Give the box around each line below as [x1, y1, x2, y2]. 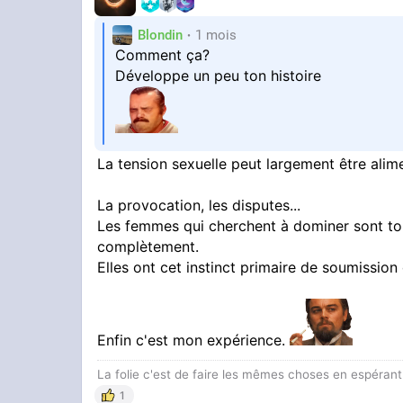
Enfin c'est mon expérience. [97, 331, 291, 350]
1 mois [195, 26, 237, 43]
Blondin [138, 26, 184, 43]
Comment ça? [115, 46, 210, 65]
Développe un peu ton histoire [115, 67, 322, 85]
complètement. [97, 237, 200, 256]
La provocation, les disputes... [97, 196, 301, 215]
